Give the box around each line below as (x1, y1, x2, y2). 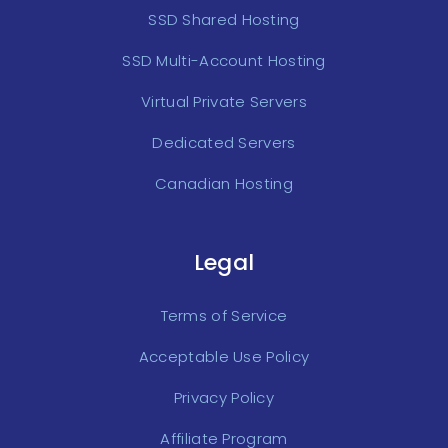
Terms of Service (160, 305, 288, 326)
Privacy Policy (173, 387, 275, 408)
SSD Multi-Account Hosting (122, 50, 326, 71)
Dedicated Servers (152, 132, 296, 153)
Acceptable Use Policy (138, 346, 310, 367)
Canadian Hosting (155, 173, 293, 194)
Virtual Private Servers (141, 91, 307, 112)
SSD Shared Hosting (148, 9, 300, 30)
